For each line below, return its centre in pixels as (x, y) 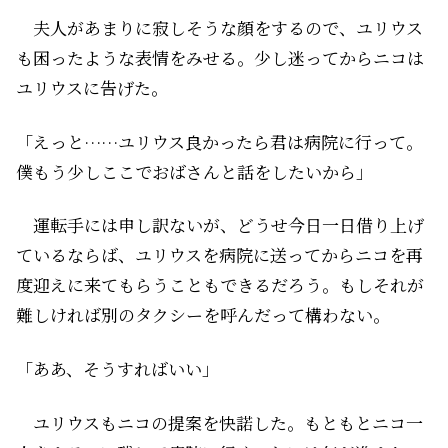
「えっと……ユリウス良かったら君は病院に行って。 (219, 141)
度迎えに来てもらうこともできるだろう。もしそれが (220, 285)
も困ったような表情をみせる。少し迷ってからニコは (220, 57)
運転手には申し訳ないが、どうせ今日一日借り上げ (220, 225)
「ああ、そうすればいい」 (117, 369)
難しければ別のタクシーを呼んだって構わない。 (203, 315)
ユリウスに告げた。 (92, 87)
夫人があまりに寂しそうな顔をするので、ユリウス (219, 27)
